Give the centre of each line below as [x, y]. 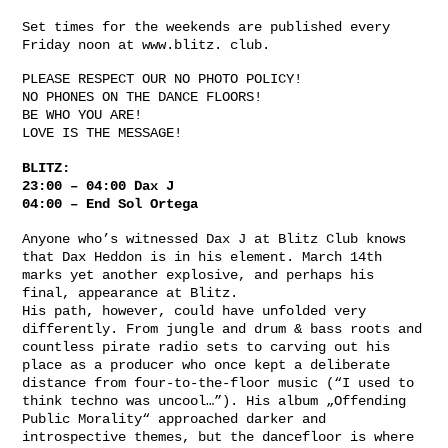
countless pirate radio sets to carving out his [206, 347]
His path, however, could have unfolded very [194, 311]
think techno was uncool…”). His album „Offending [214, 401]
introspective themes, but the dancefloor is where [218, 437]
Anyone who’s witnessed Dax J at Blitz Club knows [214, 239]
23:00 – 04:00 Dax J [98, 186]
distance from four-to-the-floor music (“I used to [218, 383]
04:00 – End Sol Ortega [110, 204]
